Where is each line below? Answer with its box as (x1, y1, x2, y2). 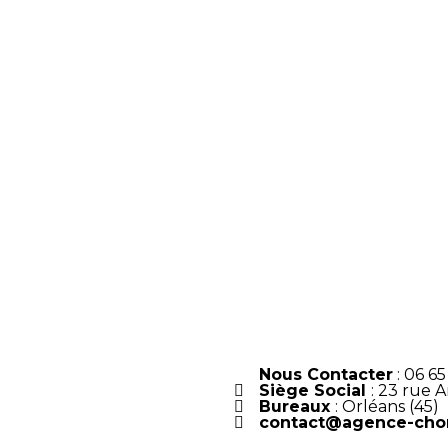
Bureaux (259, 397, 335, 416)
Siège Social (259, 381, 371, 400)
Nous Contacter (259, 365, 393, 384)
